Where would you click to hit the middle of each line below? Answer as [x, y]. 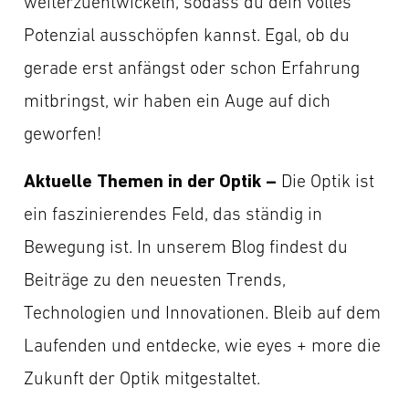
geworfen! [63, 133]
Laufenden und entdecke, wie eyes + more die [202, 345]
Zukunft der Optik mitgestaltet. [142, 378]
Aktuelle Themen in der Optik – [150, 180]
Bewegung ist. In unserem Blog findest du [186, 246]
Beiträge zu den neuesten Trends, [155, 279]
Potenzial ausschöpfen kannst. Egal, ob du [187, 34]
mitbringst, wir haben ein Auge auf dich [177, 100]
